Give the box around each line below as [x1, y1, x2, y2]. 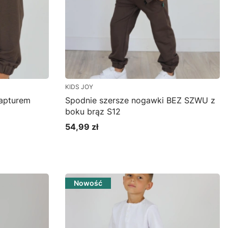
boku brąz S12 [65, 106, 121, 117]
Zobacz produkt [102, 141, 158, 150]
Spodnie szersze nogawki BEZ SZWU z [65, 95, 215, 105]
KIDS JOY [65, 83, 93, 91]
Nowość [74, 179, 102, 187]
